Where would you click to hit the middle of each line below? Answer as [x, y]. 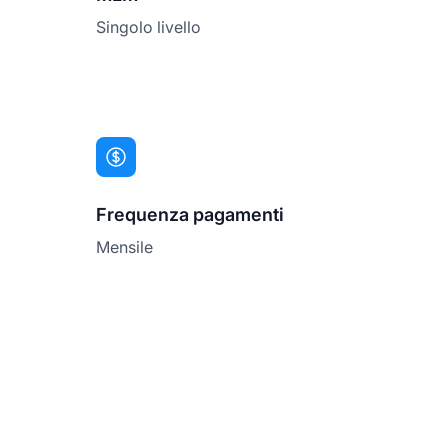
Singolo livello [148, 26]
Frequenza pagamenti [190, 214]
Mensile [124, 246]
